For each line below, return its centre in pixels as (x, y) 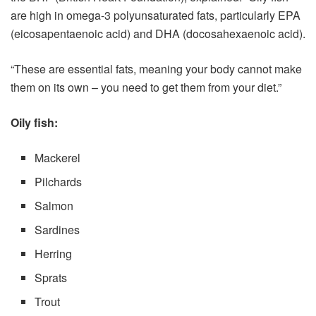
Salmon (54, 206)
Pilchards (59, 182)
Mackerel (58, 158)
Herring (54, 254)
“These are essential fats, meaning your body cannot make (156, 69)
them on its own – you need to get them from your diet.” (146, 87)
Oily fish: (34, 123)
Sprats (51, 278)
